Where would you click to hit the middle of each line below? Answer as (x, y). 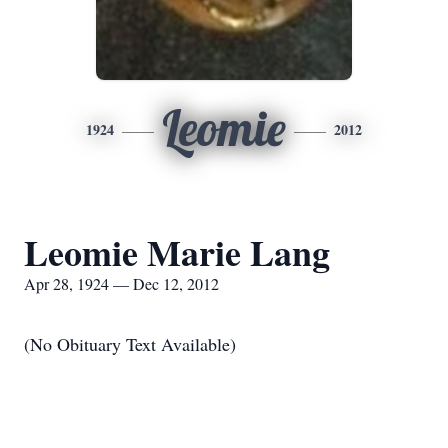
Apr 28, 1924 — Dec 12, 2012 (121, 283)
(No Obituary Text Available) (130, 344)
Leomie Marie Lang (177, 252)
